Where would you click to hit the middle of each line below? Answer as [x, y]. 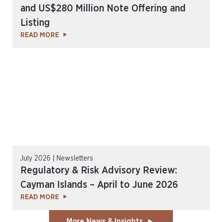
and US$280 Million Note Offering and [103, 8]
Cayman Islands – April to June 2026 [99, 185]
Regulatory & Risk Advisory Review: [99, 170]
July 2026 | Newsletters [57, 159]
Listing [35, 23]
